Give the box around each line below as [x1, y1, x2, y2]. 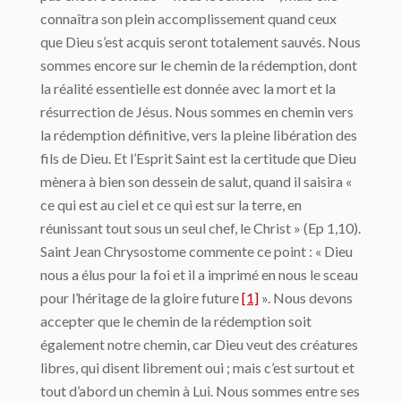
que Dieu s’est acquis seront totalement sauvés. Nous [40, 32, 361, 50]
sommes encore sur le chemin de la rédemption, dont [40, 55, 357, 73]
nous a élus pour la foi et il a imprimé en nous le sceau [40, 265, 358, 283]
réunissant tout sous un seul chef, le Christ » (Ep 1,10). [40, 218, 361, 236]
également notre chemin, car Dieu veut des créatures [40, 335, 358, 353]
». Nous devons [259, 288, 353, 306]
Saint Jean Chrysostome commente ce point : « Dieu [40, 242, 353, 260]
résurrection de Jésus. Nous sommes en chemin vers [40, 102, 354, 120]
